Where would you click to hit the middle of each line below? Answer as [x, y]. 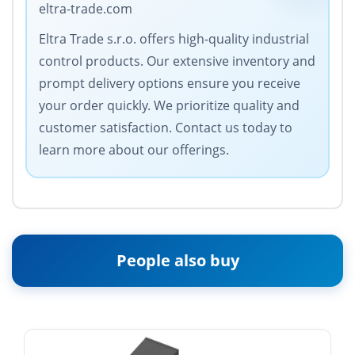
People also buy [177, 261]
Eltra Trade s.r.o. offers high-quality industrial [174, 39]
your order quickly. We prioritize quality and [169, 106]
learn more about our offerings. [134, 150]
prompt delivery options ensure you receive [170, 84]
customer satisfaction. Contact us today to [166, 128]
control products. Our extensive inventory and [177, 61]
